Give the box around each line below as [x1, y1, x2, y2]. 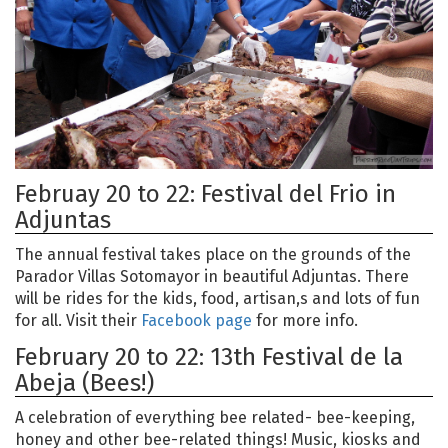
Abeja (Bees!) [15, 368, 154, 397]
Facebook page [141, 310, 252, 330]
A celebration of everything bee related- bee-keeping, [15, 407, 415, 427]
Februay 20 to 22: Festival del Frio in [15, 179, 396, 208]
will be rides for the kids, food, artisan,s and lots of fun [15, 288, 420, 308]
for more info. [252, 310, 358, 330]
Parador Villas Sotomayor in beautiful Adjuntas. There [15, 266, 409, 286]
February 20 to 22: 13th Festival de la [15, 342, 403, 371]
